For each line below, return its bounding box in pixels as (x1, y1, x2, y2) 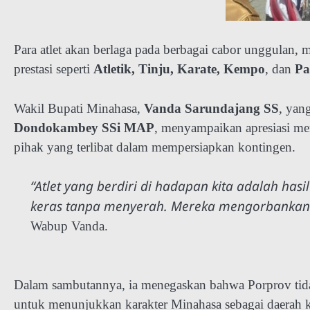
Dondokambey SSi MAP (14, 120, 154, 135)
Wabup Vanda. (30, 219, 108, 234)
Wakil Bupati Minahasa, (14, 100, 144, 116)
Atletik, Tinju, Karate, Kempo (93, 62, 265, 77)
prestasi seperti (14, 62, 93, 77)
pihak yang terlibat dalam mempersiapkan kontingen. (14, 139, 295, 154)
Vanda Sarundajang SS (144, 100, 279, 116)
